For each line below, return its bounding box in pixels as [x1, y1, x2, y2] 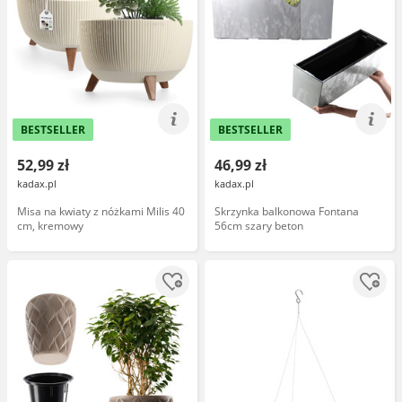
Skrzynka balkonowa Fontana [214, 204, 359, 219]
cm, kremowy [17, 218, 83, 233]
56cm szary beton [214, 218, 303, 233]
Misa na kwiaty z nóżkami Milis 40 [17, 204, 185, 219]
